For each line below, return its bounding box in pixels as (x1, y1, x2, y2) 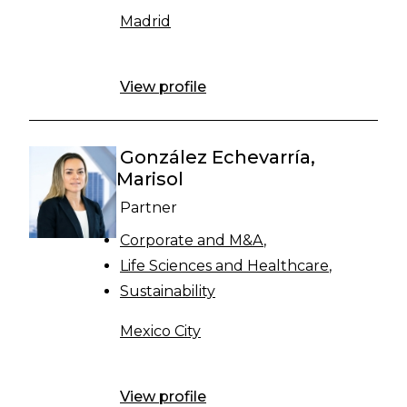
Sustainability (120, 283, 215, 300)
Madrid (120, 13, 171, 30)
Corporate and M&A (120, 232, 263, 249)
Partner (120, 199, 177, 216)
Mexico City (120, 323, 201, 340)
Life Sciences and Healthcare (120, 257, 329, 274)
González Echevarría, (120, 146, 315, 168)
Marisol (116, 168, 184, 190)
